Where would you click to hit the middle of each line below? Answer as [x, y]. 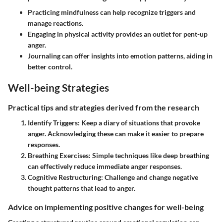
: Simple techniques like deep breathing [149, 155]
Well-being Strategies [58, 88]
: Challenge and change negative [150, 177]
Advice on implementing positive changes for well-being [106, 207]
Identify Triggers [53, 122]
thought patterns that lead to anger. [82, 188]
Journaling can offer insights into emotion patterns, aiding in [120, 56]
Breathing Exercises [58, 155]
